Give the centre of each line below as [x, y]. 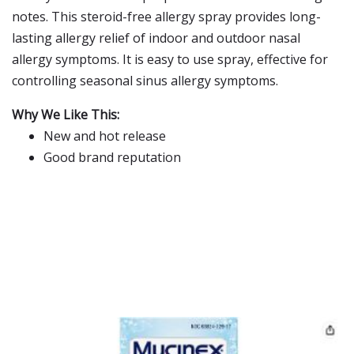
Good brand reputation [112, 157]
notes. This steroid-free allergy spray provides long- [166, 17]
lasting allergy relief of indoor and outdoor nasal [156, 38]
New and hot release [105, 136]
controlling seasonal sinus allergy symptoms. [145, 81]
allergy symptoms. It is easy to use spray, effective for [170, 59]
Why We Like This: [66, 115]
